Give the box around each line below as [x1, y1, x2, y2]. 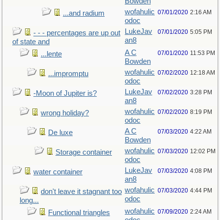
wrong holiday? [41, 109, 89, 117]
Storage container [55, 148, 112, 156]
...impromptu [48, 70, 88, 78]
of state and [12, 38, 50, 46]
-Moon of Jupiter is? [33, 89, 97, 97]
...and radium [63, 9, 105, 17]
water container [33, 168, 82, 176]
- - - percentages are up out [33, 29, 120, 37]
